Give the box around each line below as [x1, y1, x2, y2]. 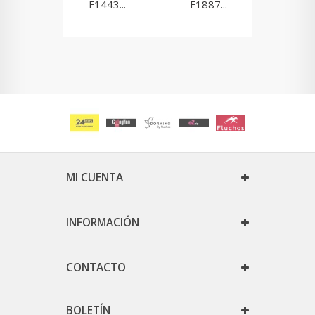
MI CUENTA [66, 170, 123, 186]
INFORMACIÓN [66, 215, 139, 231]
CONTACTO [66, 260, 126, 276]
